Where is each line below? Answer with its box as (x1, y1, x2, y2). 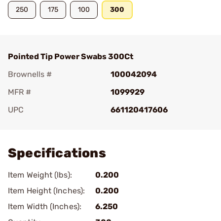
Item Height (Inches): (8, 186, 85, 195)
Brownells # (8, 70, 52, 79)
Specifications (8, 146, 106, 161)
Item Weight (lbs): (8, 170, 72, 180)
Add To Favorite (22, 119, 80, 128)
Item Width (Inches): (8, 202, 81, 211)
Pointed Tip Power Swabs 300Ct (8, 52, 133, 61)
